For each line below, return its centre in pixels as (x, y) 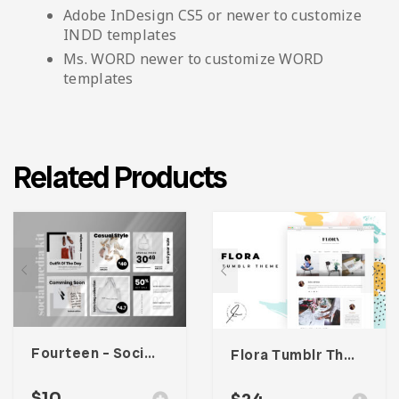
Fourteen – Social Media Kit (149, 354)
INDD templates (120, 34)
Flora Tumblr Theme (349, 355)
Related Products (120, 178)
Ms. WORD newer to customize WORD (194, 58)
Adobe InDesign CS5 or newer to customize (212, 15)
